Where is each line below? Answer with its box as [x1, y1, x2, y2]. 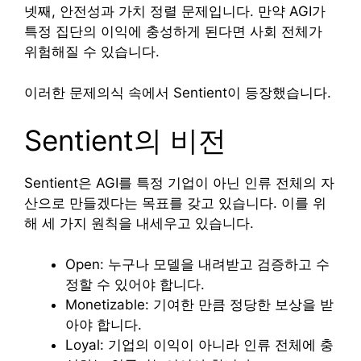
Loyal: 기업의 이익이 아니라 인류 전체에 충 [65, 336, 334, 353]
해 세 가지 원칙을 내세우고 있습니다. [24, 215, 254, 232]
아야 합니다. [65, 316, 142, 333]
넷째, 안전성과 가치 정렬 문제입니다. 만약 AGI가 [24, 3, 326, 20]
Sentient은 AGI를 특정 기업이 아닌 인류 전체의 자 [24, 175, 334, 192]
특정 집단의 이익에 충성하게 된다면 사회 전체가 [24, 23, 322, 40]
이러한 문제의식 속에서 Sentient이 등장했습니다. [24, 84, 331, 101]
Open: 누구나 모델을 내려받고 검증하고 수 [65, 255, 330, 272]
